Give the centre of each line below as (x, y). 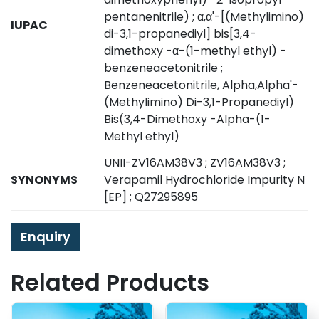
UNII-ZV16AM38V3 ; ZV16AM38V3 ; (195, 163)
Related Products (110, 283)
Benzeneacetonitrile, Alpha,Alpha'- (202, 85)
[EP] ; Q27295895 (151, 197)
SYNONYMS (44, 180)
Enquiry (46, 237)
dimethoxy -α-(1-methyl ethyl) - (195, 51)
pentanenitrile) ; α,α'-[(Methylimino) (204, 17)
